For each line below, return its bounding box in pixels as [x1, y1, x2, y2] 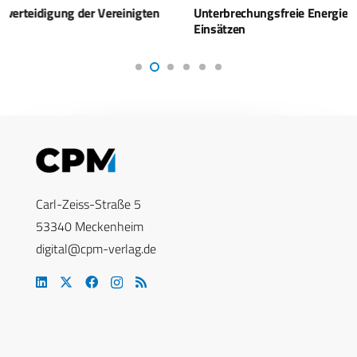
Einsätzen [19, 18, 72, 38]
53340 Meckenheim [36, 216, 143, 236]
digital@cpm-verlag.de [36, 238, 156, 258]
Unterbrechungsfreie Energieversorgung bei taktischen [19, 2, 313, 22]
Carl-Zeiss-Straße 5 [36, 194, 141, 214]
